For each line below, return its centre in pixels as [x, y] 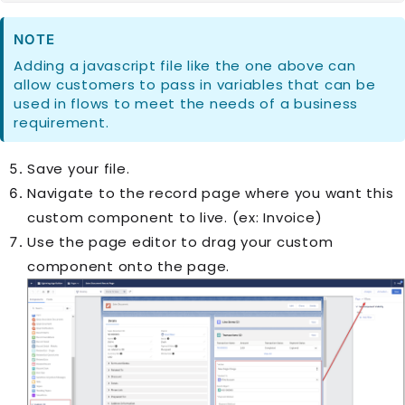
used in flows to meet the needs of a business [186, 104]
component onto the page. [128, 267]
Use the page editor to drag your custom [180, 242]
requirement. [61, 123]
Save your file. [79, 169]
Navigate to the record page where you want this [211, 193]
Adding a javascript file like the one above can [185, 66]
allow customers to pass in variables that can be [195, 85]
